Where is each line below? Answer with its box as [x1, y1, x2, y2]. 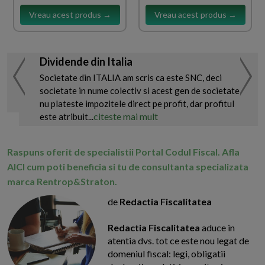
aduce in [200, 222, 235, 234]
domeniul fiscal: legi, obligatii [108, 248, 225, 260]
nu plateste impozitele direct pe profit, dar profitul [40, 98, 234, 109]
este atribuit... [40, 111, 93, 122]
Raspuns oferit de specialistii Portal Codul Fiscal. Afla [7, 146, 240, 158]
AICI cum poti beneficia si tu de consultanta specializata [7, 161, 248, 173]
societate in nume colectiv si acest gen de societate [40, 85, 240, 96]
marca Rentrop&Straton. [7, 176, 117, 188]
